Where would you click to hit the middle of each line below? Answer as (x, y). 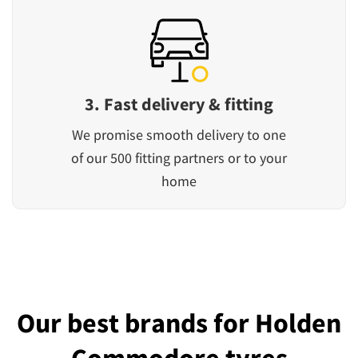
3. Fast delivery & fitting (179, 104)
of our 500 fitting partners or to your (179, 158)
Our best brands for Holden (179, 323)
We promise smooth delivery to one (179, 135)
